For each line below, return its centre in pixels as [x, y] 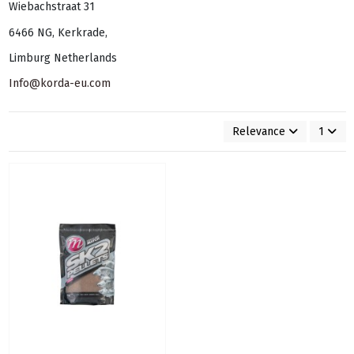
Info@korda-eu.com [59, 84]
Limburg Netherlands [62, 58]
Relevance [258, 132]
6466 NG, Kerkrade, [58, 32]
